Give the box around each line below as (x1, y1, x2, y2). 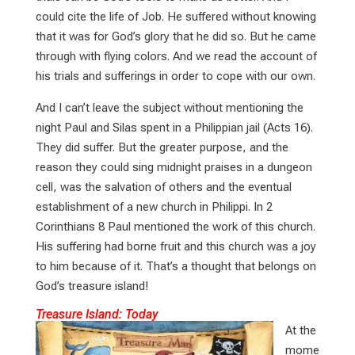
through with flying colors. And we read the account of (35, 48, 317, 63)
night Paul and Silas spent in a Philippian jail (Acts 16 (35, 120, 307, 135)
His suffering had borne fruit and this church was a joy (35, 239, 316, 254)
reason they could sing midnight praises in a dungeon (35, 159, 312, 174)
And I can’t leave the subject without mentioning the (35, 100, 303, 115)
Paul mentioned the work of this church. (104, 219, 315, 234)
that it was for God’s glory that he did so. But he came (35, 29, 316, 44)
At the (284, 323, 316, 338)
